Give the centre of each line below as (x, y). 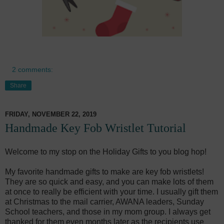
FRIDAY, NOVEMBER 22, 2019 (51, 114)
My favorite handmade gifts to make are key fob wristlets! (104, 172)
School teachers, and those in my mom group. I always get (108, 212)
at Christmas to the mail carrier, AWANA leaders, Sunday (104, 202)
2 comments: (33, 70)
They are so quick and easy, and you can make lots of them (109, 182)
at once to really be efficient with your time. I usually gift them (111, 192)
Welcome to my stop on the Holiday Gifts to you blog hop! (106, 152)
